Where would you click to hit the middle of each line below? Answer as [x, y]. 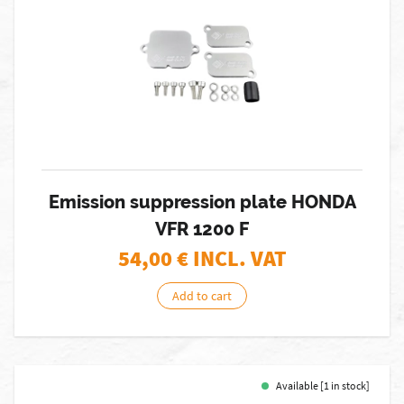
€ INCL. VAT [231, 258]
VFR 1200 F [202, 229]
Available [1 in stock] [323, 386]
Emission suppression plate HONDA [202, 202]
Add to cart [202, 296]
